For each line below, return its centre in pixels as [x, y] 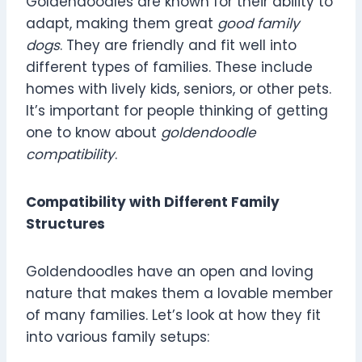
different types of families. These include [169, 67]
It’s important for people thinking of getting [177, 111]
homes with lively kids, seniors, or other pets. [179, 89]
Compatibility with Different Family [153, 202]
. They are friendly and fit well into [178, 46]
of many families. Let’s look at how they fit [173, 316]
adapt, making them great [122, 24]
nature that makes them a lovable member [179, 294]
